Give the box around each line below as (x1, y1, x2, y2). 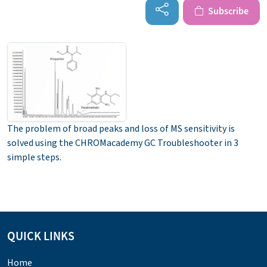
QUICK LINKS (7, 228, 74, 245)
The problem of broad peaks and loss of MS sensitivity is (7, 122, 235, 135)
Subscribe (206, 4, 249, 18)
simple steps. (7, 150, 61, 164)
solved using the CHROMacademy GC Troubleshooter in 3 (7, 136, 238, 150)
